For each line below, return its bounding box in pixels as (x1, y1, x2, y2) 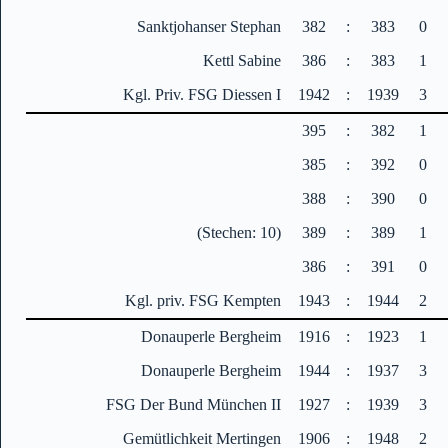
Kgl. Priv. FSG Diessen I (123, 85, 282, 103)
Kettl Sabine (203, 51, 282, 69)
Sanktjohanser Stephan (137, 17, 282, 35)
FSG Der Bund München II (106, 395, 282, 413)
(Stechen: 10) (197, 223, 282, 241)
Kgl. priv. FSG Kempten (125, 291, 282, 309)
